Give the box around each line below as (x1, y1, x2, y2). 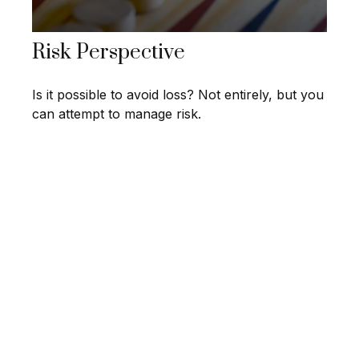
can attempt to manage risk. (32, 106, 201, 123)
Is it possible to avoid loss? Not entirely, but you (32, 87, 324, 103)
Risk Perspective (32, 39, 185, 67)
